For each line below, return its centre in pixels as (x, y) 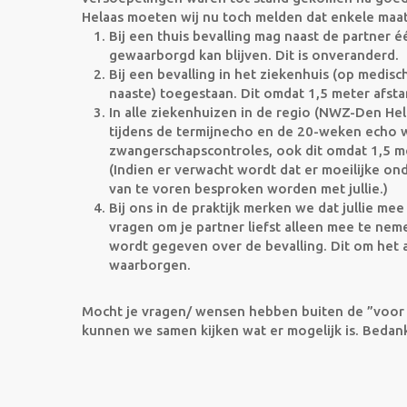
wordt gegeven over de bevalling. (218, 246)
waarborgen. (150, 265)
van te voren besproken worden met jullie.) (248, 189)
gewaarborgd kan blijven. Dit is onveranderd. (254, 55)
